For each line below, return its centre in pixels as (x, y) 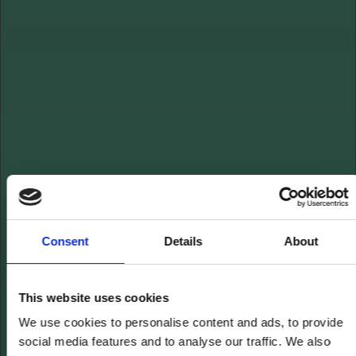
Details (183, 241)
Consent (66, 241)
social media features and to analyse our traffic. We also (174, 341)
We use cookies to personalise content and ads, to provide (181, 322)
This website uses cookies (94, 297)
